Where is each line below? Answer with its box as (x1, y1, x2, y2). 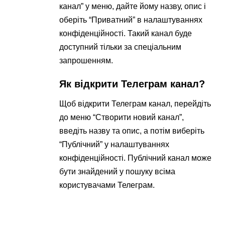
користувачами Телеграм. (59, 180, 155, 189)
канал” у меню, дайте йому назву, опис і (59, 2, 206, 11)
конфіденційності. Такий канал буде (59, 29, 192, 38)
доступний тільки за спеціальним (59, 42, 182, 51)
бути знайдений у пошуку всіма (59, 167, 176, 176)
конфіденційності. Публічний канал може (59, 153, 212, 162)
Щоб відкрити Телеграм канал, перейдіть (59, 99, 211, 108)
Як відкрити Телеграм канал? (59, 78, 205, 89)
